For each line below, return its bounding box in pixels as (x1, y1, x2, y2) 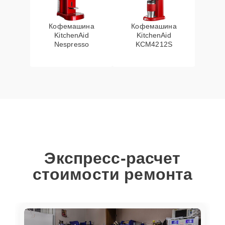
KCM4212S (135, 40, 173, 48)
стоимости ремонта (32, 165, 193, 183)
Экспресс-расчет (44, 149, 181, 167)
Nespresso (54, 40, 89, 48)
